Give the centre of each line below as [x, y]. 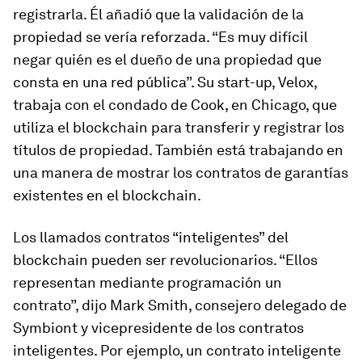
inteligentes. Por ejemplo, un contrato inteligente [177, 350]
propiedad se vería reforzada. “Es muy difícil [160, 37]
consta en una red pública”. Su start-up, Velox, [165, 82]
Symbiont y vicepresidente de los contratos [158, 328]
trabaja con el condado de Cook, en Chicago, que [175, 105]
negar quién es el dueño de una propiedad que [167, 59]
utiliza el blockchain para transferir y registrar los [179, 127]
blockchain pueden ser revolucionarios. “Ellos [165, 260]
